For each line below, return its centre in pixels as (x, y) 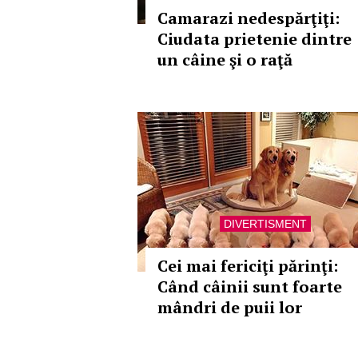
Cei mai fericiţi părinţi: (248, 266)
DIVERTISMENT (265, 224)
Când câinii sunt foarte (250, 286)
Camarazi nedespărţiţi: (249, 18)
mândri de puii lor (230, 307)
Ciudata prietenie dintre (255, 39)
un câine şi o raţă (225, 60)
